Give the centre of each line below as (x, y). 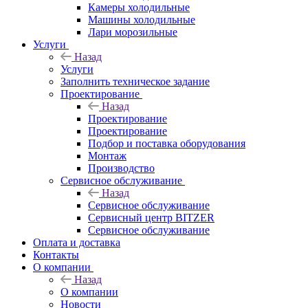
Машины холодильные (142, 19)
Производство (121, 168)
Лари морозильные (133, 32)
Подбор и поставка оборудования (167, 143)
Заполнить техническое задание (135, 81)
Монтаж (107, 155)
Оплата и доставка (77, 242)
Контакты (56, 254)
